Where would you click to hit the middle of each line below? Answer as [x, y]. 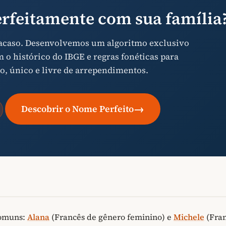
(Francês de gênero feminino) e [111, 217]
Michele [189, 217]
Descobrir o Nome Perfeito [78, 109]
